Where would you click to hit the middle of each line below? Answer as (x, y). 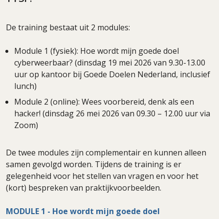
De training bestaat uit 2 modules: (68, 27)
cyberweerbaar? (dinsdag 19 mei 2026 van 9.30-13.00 (110, 62)
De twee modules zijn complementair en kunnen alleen (106, 152)
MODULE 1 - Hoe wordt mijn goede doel (83, 211)
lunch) (25, 86)
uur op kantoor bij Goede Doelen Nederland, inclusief (112, 74)
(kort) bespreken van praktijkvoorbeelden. (84, 187)
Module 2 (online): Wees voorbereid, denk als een (104, 101)
